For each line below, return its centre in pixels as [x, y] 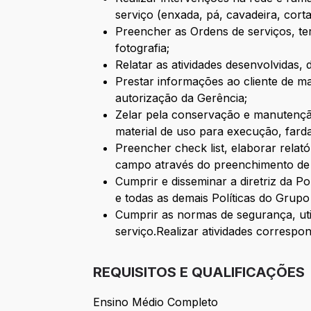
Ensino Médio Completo [156, 302]
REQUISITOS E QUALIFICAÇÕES [199, 272]
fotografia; [143, 48]
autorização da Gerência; [182, 98]
